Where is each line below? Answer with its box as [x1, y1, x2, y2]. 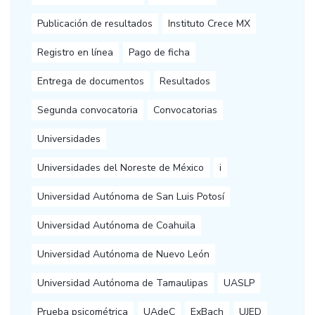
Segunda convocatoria [37, 103, 138, 117]
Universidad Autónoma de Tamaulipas [37, 276, 208, 290]
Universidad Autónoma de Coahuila [37, 219, 195, 233]
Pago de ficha [129, 46, 190, 60]
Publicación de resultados [37, 17, 153, 31]
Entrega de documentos [37, 75, 144, 89]
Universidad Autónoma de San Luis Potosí [37, 190, 224, 204]
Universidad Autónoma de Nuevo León [37, 247, 210, 262]
